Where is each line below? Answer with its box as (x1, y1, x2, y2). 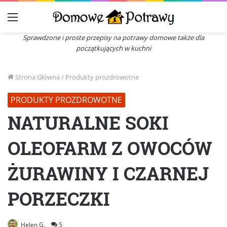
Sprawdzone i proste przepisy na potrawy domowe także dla (23, 32, 204, 42)
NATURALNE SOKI (8, 110, 169, 135)
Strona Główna (14, 72, 60, 82)
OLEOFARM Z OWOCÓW (8, 135, 212, 160)
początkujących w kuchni (76, 43, 151, 53)
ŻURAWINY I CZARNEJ (8, 161, 209, 185)
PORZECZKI (8, 186, 110, 211)
